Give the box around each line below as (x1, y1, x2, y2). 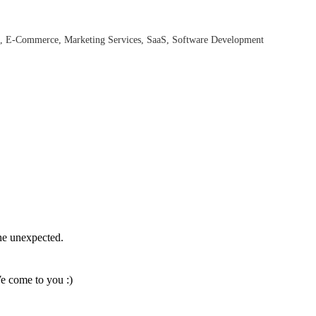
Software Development (171, 34, 264, 45)
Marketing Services (63, 34, 141, 45)
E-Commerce (5, 34, 59, 45)
